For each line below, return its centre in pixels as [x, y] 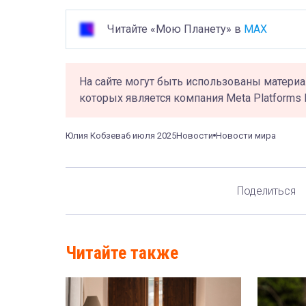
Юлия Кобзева [96, 135]
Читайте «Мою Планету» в [176, 29]
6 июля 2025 [151, 135]
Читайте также [122, 252]
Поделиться [266, 191]
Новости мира [246, 135]
